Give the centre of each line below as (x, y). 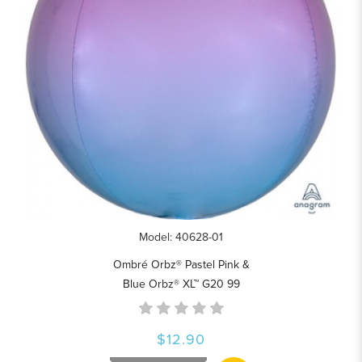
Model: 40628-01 (181, 237)
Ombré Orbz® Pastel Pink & (181, 265)
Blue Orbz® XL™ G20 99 (181, 284)
